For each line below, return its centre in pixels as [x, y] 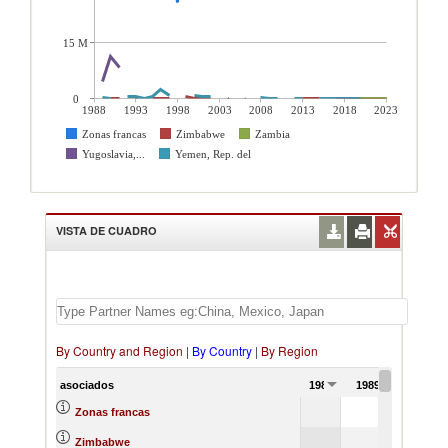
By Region [289, 350]
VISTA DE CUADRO [106, 230]
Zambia [272, 134]
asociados [87, 384]
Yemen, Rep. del [213, 154]
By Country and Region [119, 350]
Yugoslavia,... [113, 154]
